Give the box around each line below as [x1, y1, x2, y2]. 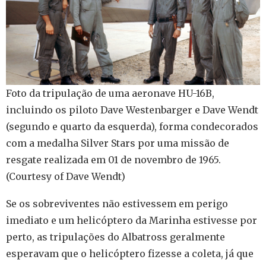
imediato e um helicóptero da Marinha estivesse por [6, 214, 257, 226]
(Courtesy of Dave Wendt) [6, 170, 125, 182]
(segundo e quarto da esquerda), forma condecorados [6, 120, 258, 132]
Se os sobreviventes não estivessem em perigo [6, 197, 228, 210]
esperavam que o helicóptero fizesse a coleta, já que [6, 247, 254, 259]
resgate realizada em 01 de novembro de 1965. [6, 153, 221, 166]
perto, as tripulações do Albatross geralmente [6, 230, 225, 243]
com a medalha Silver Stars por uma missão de [6, 137, 229, 149]
